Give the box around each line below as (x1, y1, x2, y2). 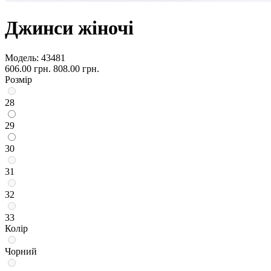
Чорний (5, 246, 37, 256)
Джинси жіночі (5, 17, 134, 39)
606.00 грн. (5, 63, 51, 74)
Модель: (5, 52, 39, 63)
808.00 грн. (53, 63, 99, 74)
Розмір (5, 74, 32, 85)
